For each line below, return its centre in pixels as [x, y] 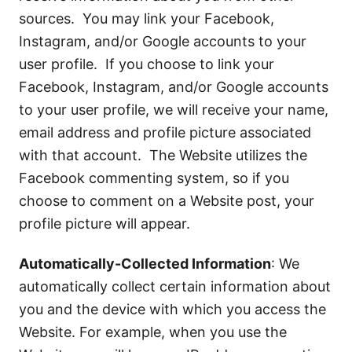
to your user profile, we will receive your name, [174, 110]
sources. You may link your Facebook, [147, 18]
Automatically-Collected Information [145, 264]
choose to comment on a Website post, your [167, 201]
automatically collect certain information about [175, 286]
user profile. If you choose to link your [147, 64]
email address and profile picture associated [165, 132]
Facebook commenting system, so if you [154, 178]
